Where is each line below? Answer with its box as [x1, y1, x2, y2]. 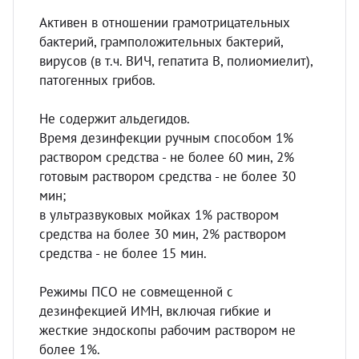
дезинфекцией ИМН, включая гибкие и [39, 302, 271, 320]
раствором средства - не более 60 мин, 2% [39, 148, 294, 166]
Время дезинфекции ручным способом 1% [39, 129, 293, 147]
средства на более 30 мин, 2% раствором [39, 225, 286, 243]
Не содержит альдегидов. [39, 110, 193, 127]
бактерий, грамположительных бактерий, [39, 33, 283, 50]
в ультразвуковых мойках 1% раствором [39, 206, 279, 224]
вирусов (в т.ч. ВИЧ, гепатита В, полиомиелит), [39, 52, 313, 70]
